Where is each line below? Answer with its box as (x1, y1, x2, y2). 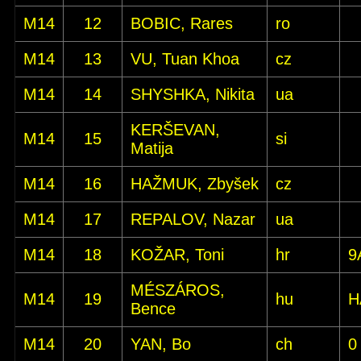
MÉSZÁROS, (131, 281, 225, 299)
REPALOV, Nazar (131, 210, 255, 228)
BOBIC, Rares (131, 15, 233, 32)
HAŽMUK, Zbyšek (131, 175, 259, 193)
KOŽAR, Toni (131, 246, 224, 263)
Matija (131, 139, 173, 157)
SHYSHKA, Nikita (131, 85, 255, 103)
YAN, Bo (131, 335, 191, 353)
